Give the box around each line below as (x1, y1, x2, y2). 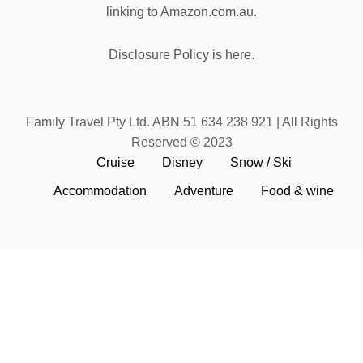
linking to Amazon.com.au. (106, 4, 257, 19)
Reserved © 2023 (130, 135, 233, 149)
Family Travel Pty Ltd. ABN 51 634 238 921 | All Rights (25, 114, 338, 129)
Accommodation (53, 183, 147, 198)
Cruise (96, 155, 135, 169)
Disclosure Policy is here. (109, 47, 254, 62)
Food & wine (261, 183, 334, 198)
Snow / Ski (229, 155, 292, 169)
